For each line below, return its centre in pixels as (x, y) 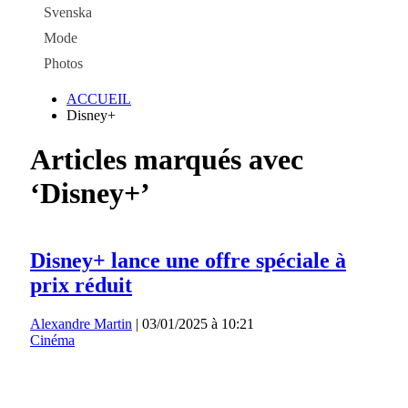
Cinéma (52, 340)
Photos (63, 63)
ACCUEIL (99, 99)
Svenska (68, 12)
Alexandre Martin (81, 323)
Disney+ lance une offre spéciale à (188, 260)
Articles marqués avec (167, 160)
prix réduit (81, 285)
